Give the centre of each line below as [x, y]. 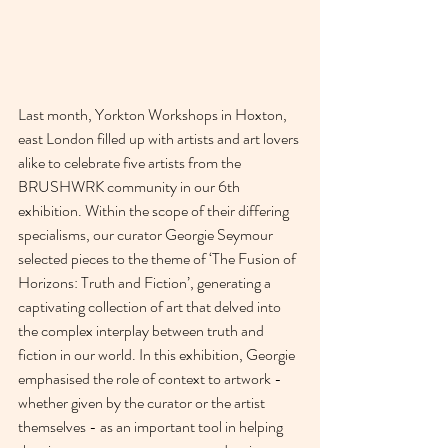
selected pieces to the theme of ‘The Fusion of [158, 259]
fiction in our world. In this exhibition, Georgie [158, 355]
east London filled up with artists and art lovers [160, 139]
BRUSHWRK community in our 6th [130, 187]
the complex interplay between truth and [142, 331]
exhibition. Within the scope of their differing [155, 211]
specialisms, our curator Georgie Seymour [147, 235]
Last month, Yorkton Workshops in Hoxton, [154, 115]
